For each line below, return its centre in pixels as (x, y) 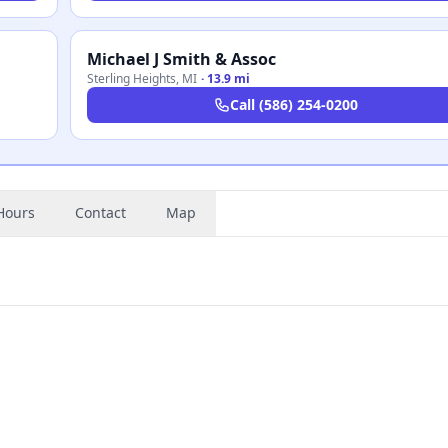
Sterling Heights (131, 78)
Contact (100, 212)
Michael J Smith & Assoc (181, 59)
